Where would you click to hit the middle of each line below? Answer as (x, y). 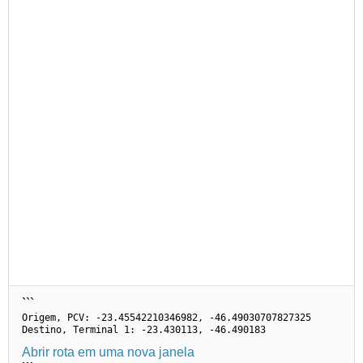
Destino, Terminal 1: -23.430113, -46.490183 (144, 329)
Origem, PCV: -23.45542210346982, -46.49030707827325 (167, 317)
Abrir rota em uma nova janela (108, 352)
